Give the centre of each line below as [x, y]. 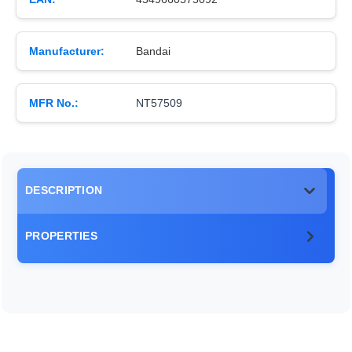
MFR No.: [54, 103]
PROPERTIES [61, 236]
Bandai [153, 51]
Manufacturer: [67, 51]
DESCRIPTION [64, 190]
